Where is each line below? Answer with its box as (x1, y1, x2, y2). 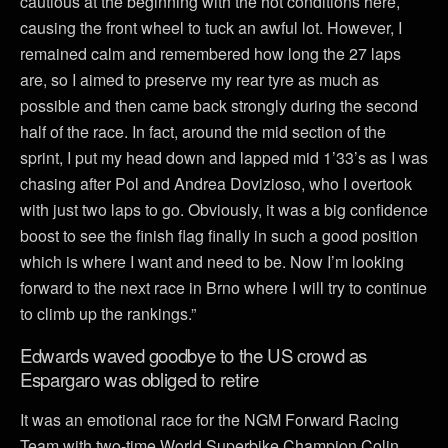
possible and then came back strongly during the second (20, 93, 418, 117)
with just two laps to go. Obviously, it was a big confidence (20, 197, 428, 221)
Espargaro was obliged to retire (20, 365, 259, 392)
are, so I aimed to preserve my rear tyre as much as (20, 67, 379, 91)
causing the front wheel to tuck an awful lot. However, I (20, 15, 402, 39)
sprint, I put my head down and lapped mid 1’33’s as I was (20, 145, 428, 169)
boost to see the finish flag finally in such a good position (20, 223, 418, 247)
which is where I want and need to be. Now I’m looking (20, 249, 404, 273)
